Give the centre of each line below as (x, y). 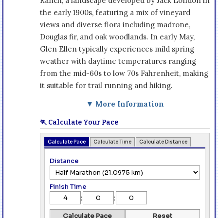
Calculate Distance (163, 142)
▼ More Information (125, 104)
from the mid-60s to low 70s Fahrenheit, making (124, 73)
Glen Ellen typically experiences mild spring (117, 49)
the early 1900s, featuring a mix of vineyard (115, 12)
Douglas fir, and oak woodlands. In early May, (117, 36)
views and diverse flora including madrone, (115, 24)
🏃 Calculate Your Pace (79, 122)
